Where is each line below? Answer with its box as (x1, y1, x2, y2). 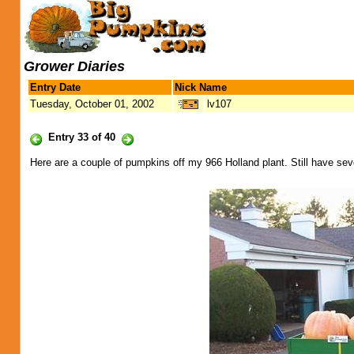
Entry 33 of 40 (48, 131, 115, 143)
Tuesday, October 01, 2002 (30, 98, 154, 110)
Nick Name (175, 81, 227, 93)
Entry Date (30, 81, 81, 93)
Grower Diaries (24, 58, 125, 74)
